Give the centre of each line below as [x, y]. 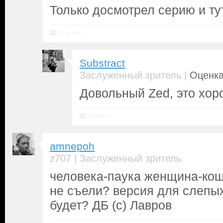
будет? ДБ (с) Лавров [111, 205]
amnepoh [72, 146]
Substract [102, 63]
